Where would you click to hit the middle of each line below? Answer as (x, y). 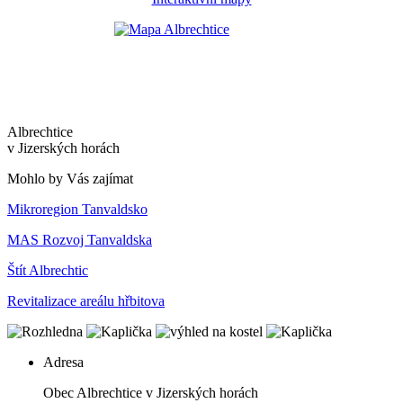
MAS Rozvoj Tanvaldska (80, 239)
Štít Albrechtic (48, 270)
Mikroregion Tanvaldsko (77, 209)
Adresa (63, 362)
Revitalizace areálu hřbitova (86, 300)
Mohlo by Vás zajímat (70, 178)
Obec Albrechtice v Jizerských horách (151, 392)
